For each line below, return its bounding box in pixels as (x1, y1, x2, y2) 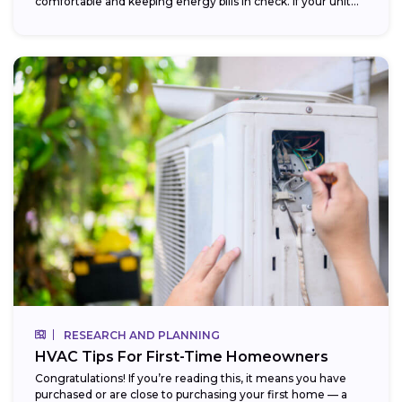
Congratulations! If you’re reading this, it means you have (35, 371, 346, 386)
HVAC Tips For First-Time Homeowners (35, 348, 328, 366)
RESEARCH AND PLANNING (64, 328, 220, 343)
